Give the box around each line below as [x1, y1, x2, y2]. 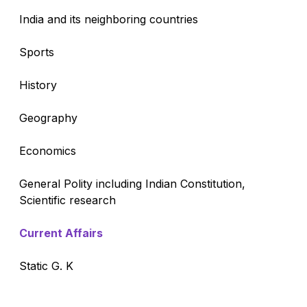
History [19, 77, 57, 92]
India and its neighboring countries [19, 12, 198, 26]
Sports [19, 45, 54, 59]
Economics [19, 143, 76, 158]
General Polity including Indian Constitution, [19, 176, 245, 191]
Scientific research [19, 193, 116, 207]
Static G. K [19, 258, 73, 273]
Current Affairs [19, 225, 103, 240]
